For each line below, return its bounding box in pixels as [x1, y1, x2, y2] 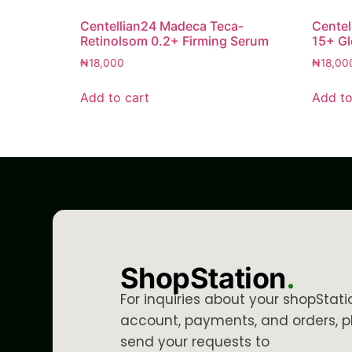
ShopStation [119, 261, 286, 296]
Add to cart [80, 90, 149, 106]
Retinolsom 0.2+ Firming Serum [80, 32, 269, 49]
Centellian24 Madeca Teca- [80, 17, 244, 34]
